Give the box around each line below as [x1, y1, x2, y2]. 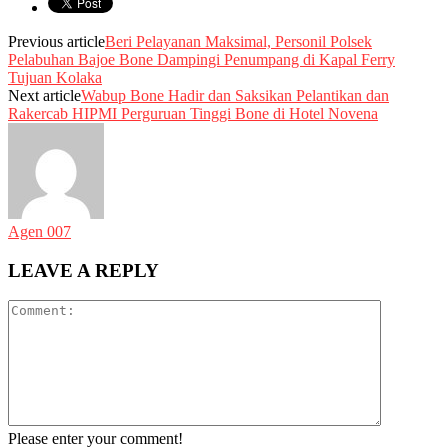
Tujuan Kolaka [8, 68, 102, 86]
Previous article [8, 32, 105, 50]
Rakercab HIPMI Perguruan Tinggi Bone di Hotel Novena [8, 104, 378, 122]
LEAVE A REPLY [8, 259, 159, 281]
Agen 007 [8, 222, 71, 240]
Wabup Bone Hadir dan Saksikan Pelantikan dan [81, 86, 389, 104]
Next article [8, 86, 81, 104]
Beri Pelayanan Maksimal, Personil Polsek [105, 32, 372, 50]
